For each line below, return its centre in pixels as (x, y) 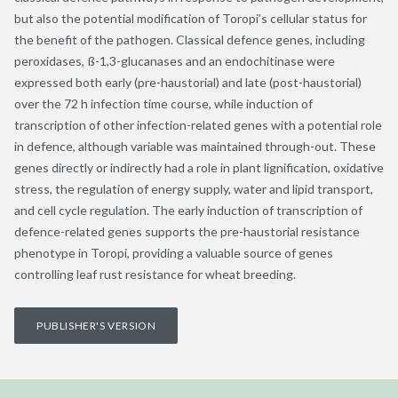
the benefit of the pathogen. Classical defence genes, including (190, 39)
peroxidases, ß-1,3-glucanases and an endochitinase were (175, 60)
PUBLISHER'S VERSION (96, 325)
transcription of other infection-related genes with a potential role (198, 124)
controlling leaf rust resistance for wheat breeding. (155, 274)
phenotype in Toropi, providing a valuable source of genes (174, 252)
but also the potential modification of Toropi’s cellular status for (191, 18)
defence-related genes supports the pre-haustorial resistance (187, 231)
